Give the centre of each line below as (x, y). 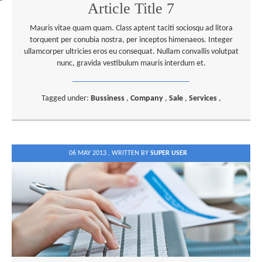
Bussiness (108, 99)
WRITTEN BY (131, 153)
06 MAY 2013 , (89, 153)
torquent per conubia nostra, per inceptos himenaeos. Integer (131, 40)
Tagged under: (66, 99)
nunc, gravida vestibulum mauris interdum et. (131, 63)
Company (147, 99)
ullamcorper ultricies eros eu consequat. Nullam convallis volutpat (131, 52)
